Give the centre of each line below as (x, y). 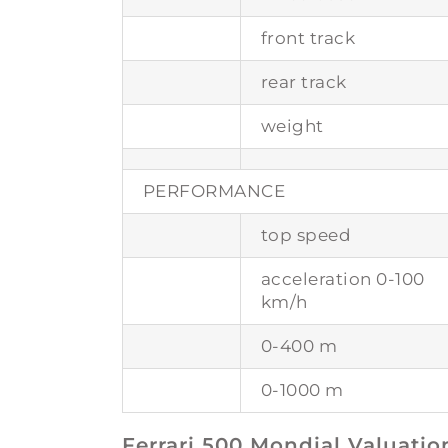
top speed (306, 234)
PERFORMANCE (214, 190)
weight (292, 125)
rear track (303, 81)
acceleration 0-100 (342, 278)
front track (308, 37)
